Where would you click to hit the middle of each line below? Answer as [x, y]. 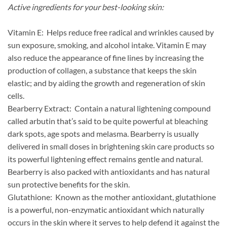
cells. [16, 96]
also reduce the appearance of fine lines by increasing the [106, 58]
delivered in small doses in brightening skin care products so [111, 146]
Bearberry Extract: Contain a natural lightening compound [109, 108]
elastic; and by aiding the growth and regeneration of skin [106, 83]
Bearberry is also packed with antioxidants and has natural [109, 172]
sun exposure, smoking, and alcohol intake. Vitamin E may [107, 45]
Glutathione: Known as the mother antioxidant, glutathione [112, 197]
